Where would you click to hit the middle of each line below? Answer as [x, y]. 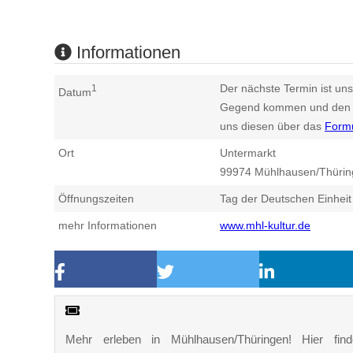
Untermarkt [248, 153]
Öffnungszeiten [96, 199]
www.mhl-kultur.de [265, 226]
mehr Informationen [108, 226]
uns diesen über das [272, 126]
